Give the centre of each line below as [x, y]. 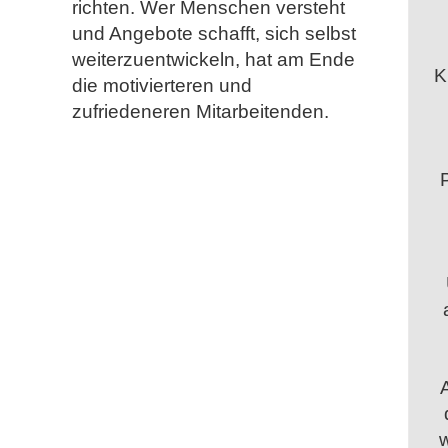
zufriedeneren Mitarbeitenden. [200, 111]
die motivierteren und [162, 85]
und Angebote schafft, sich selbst [214, 33]
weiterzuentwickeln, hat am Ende [213, 59]
